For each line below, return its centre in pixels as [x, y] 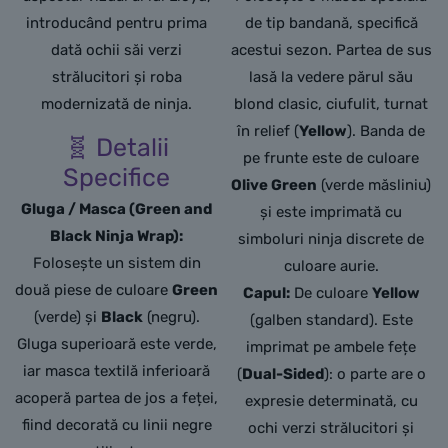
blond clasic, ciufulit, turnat [331, 104]
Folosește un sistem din [116, 263]
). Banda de [386, 131]
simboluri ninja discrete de [331, 239]
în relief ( [268, 131]
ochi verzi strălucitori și [331, 428]
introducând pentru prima [117, 23]
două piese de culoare [94, 290]
